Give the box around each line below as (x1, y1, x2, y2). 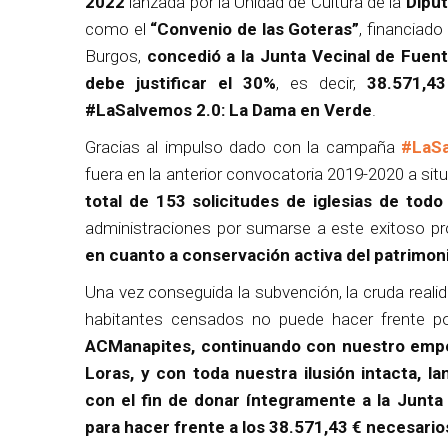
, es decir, (276, 72, 356, 93)
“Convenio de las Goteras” (150, 18, 360, 39)
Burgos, (85, 45, 147, 66)
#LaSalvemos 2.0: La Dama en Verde (85, 99, 372, 120)
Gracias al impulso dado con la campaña (85, 136, 401, 157)
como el (85, 18, 151, 39)
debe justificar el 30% (85, 72, 276, 93)
